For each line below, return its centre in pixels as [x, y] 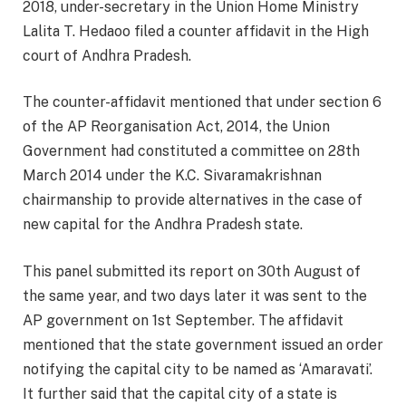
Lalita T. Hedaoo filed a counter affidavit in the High [196, 31]
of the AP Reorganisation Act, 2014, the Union [176, 127]
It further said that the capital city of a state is [180, 393]
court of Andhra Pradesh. [107, 55]
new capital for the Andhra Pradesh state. [163, 225]
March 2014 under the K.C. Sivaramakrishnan [172, 176]
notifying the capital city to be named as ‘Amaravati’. [198, 369]
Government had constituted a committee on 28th [191, 151]
